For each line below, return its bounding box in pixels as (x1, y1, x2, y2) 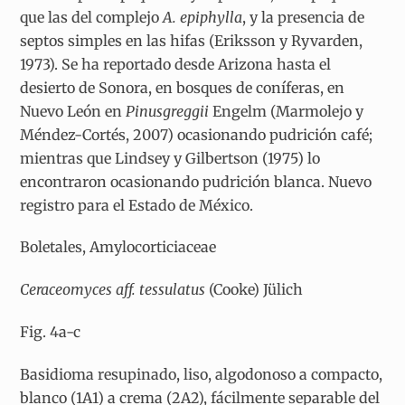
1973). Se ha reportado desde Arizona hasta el (20, 54, 332, 73)
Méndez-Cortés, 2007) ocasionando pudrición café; (20, 125, 373, 144)
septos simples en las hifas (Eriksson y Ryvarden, (20, 31, 363, 50)
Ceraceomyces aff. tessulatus (20, 280, 206, 299)
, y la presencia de (242, 7, 365, 26)
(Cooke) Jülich (205, 280, 304, 299)
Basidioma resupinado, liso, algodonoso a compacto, (20, 364, 383, 383)
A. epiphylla (163, 7, 243, 26)
